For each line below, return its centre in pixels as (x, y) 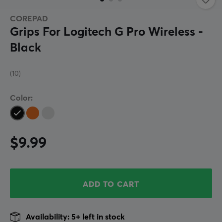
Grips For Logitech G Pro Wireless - (107, 32)
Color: (21, 98)
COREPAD (29, 19)
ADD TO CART (111, 185)
